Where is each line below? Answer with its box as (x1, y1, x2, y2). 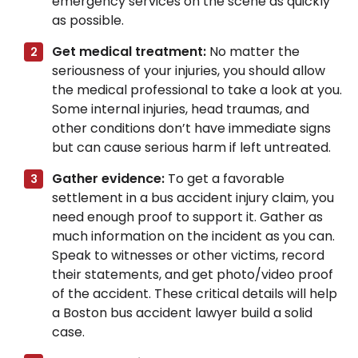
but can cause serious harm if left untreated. (52, 138, 331, 157)
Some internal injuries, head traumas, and (52, 100, 309, 119)
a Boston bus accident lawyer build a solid (52, 304, 312, 323)
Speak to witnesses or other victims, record (52, 246, 324, 265)
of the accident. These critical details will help (52, 284, 337, 304)
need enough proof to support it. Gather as (52, 208, 323, 227)
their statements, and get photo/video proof (52, 265, 333, 284)
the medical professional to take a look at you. (52, 81, 342, 100)
